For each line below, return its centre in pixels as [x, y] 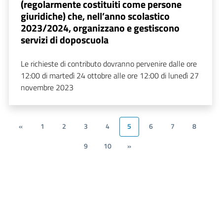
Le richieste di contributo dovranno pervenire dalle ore [109, 63]
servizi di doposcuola [65, 39]
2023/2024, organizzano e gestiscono [100, 28]
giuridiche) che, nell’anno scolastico [95, 16]
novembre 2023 [47, 87]
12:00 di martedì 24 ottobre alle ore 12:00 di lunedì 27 [110, 75]
